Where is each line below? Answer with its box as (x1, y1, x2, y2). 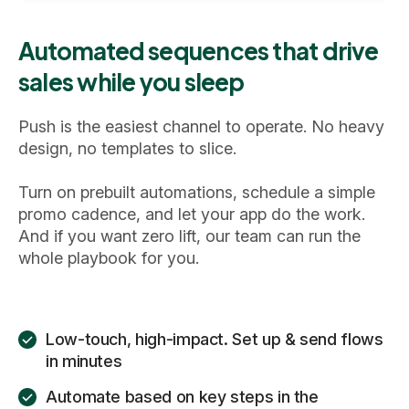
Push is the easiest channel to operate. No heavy (18, 116, 384, 136)
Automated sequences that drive (18, 35, 379, 66)
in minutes (46, 351, 122, 371)
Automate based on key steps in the (46, 386, 319, 406)
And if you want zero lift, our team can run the (18, 225, 361, 246)
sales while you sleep (18, 66, 245, 97)
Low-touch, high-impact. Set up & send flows (46, 329, 383, 349)
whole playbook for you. (18, 247, 199, 267)
